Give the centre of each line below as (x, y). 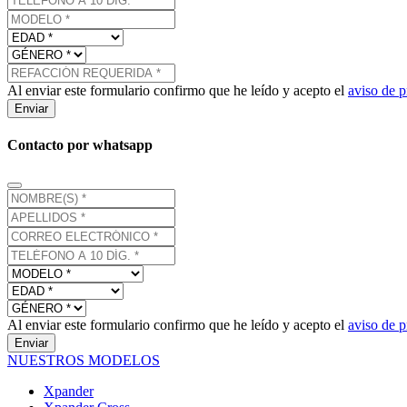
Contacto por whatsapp (80, 144)
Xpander (69, 392)
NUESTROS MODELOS (84, 361)
